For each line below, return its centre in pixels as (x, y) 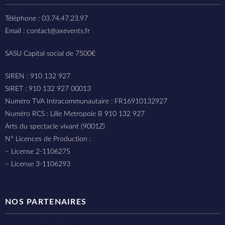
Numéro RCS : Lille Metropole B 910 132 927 (75, 114)
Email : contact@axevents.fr (47, 31)
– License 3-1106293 (38, 164)
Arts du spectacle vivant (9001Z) (55, 127)
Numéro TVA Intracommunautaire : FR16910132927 (86, 101)
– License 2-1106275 (38, 152)
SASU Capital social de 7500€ (50, 54)
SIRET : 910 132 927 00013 (48, 89)
